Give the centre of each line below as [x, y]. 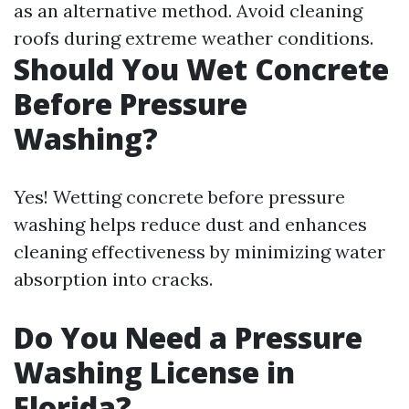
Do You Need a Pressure [188, 337]
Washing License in [154, 372]
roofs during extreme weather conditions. [194, 38]
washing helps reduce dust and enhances [190, 224]
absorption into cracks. [113, 279]
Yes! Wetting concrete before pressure [179, 197]
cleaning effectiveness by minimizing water [199, 252]
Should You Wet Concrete [201, 69]
